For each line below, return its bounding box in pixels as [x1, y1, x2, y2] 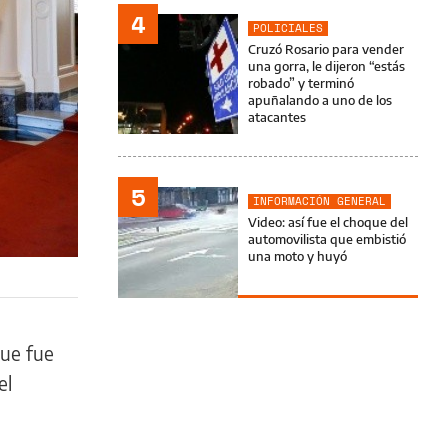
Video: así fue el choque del [248, 214, 408, 230]
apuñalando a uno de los [248, 92, 392, 108]
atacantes [248, 109, 306, 125]
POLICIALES [253, 20, 323, 36]
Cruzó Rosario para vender [248, 41, 404, 57]
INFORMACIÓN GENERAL [253, 193, 386, 209]
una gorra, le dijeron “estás [248, 58, 405, 74]
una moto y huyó [248, 248, 347, 264]
